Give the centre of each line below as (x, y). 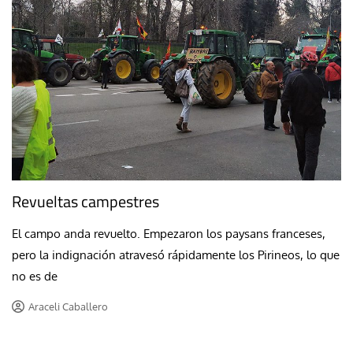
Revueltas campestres (85, 202)
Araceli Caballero (68, 307)
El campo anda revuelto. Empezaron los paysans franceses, (169, 234)
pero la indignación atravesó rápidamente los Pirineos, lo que (176, 255)
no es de (35, 277)
